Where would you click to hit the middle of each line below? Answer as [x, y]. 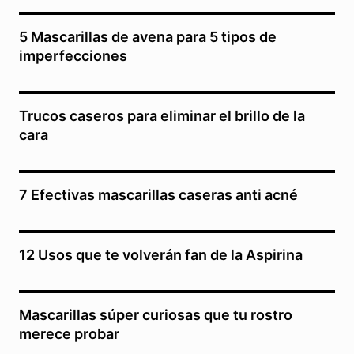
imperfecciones [73, 56]
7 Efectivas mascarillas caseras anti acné [158, 195]
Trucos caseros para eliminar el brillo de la [162, 116]
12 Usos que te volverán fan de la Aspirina [161, 255]
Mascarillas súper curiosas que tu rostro [156, 315]
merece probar [69, 334]
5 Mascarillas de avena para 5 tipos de [148, 37]
